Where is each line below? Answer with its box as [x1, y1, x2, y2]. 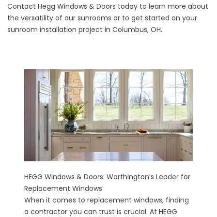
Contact [7, 1, 36, 12]
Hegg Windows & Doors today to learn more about [36, 1, 208, 12]
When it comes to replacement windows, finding [24, 195, 189, 205]
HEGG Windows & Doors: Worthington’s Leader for [24, 172, 190, 182]
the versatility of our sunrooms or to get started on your [7, 13, 197, 23]
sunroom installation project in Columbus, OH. [7, 25, 162, 35]
